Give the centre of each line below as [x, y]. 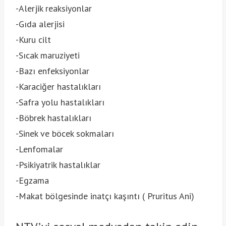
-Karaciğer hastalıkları [58, 87]
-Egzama [32, 181]
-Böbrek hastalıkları [53, 118]
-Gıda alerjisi [40, 24]
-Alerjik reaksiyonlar [53, 9]
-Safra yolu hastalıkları [60, 102]
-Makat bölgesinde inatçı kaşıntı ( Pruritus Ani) [105, 196]
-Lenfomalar [39, 149]
